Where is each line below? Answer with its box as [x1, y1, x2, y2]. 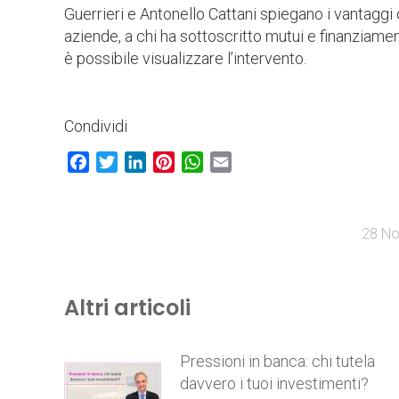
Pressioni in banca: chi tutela [180, 351, 375, 370]
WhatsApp [203, 152, 267, 170]
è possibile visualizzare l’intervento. [64, 48, 306, 68]
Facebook [89, 152, 154, 170]
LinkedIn [146, 152, 198, 170]
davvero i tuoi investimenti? [180, 373, 369, 393]
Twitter [118, 152, 160, 170]
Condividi [64, 116, 127, 135]
